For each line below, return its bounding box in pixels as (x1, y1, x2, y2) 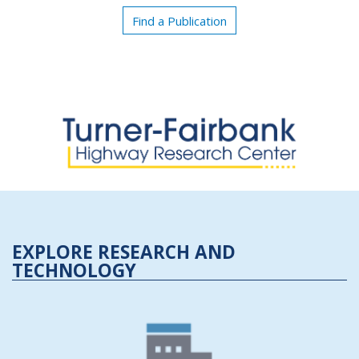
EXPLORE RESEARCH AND (12, 240, 236, 265)
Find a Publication (132, 12, 227, 29)
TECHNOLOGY (12, 258, 136, 284)
